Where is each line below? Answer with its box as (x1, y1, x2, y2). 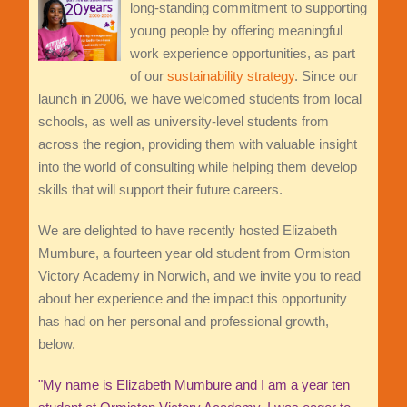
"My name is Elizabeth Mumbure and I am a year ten (37, 376, 350, 392)
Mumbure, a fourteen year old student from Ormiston (37, 244, 350, 261)
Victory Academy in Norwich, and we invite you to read (37, 267, 361, 283)
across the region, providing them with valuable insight (37, 135, 357, 152)
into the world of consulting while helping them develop (37, 158, 357, 174)
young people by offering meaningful (129, 22, 342, 38)
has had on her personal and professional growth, (37, 313, 329, 329)
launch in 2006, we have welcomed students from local (37, 90, 362, 106)
